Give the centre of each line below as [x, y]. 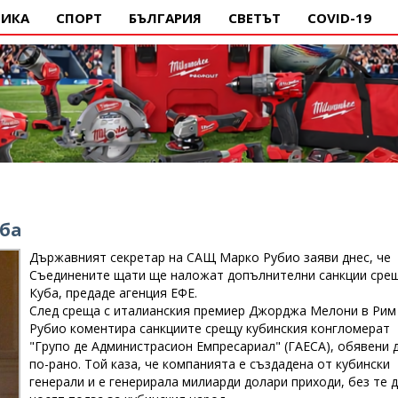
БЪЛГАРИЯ [165, 18]
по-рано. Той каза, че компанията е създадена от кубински [209, 364]
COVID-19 [339, 18]
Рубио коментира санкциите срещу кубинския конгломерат [209, 328]
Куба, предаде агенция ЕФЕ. [113, 293]
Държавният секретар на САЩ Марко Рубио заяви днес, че [210, 257]
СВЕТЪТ [255, 18]
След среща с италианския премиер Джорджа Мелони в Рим [212, 310]
